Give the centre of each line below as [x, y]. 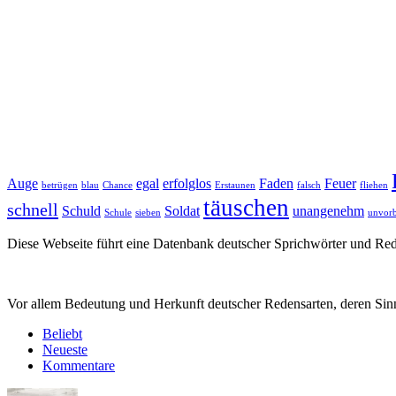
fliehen [374, 186]
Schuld [81, 211]
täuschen [246, 208]
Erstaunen [235, 186]
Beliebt [62, 334]
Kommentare [79, 366]
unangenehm [328, 211]
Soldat [182, 211]
